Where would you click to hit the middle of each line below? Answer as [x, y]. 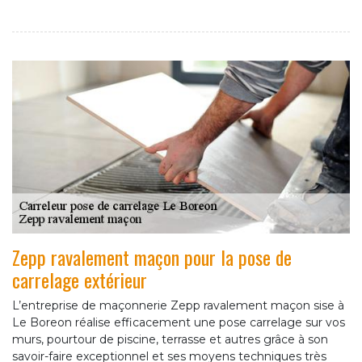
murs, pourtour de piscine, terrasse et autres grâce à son [170, 340]
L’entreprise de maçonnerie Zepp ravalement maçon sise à [178, 306]
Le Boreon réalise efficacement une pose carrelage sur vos [179, 323]
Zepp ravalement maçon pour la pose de [152, 257]
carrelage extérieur [80, 280]
